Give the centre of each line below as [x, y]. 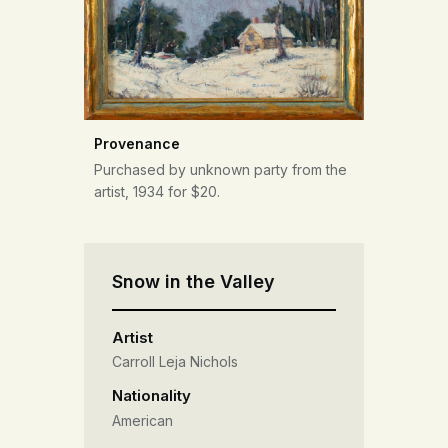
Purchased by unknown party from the [220, 169]
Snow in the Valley [193, 281]
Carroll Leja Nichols [175, 362]
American [142, 421]
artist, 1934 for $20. [157, 191]
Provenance [137, 143]
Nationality [151, 396]
